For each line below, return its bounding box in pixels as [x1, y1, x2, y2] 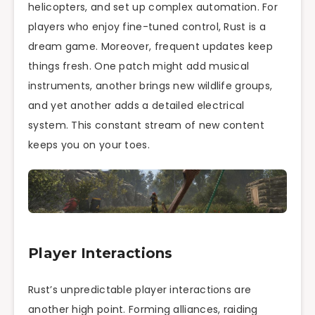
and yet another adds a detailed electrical [28, 98, 245, 113]
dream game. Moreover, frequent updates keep [28, 39, 273, 54]
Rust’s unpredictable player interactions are [28, 282, 252, 297]
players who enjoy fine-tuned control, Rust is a [28, 20, 266, 34]
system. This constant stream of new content [28, 118, 264, 133]
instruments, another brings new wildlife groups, [28, 79, 273, 94]
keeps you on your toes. [28, 138, 150, 153]
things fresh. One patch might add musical [28, 59, 250, 74]
